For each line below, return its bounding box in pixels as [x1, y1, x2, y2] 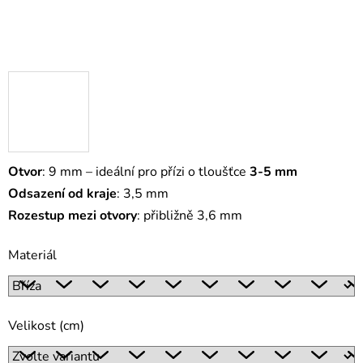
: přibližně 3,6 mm [137, 207, 242, 225]
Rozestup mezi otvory [8, 207, 137, 225]
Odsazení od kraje [8, 185, 117, 203]
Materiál [8, 246, 57, 265]
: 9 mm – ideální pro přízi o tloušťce [42, 163, 250, 181]
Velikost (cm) [8, 317, 84, 335]
